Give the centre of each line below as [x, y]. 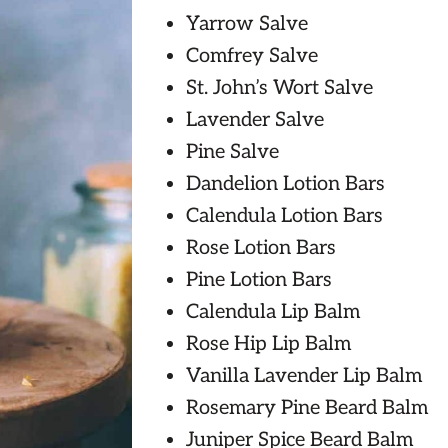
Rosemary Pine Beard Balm [306, 408]
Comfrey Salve [251, 56]
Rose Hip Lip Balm [268, 344]
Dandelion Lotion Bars [285, 184]
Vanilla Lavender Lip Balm [303, 376]
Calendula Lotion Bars [284, 216]
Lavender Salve [254, 120]
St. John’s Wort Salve [279, 88]
